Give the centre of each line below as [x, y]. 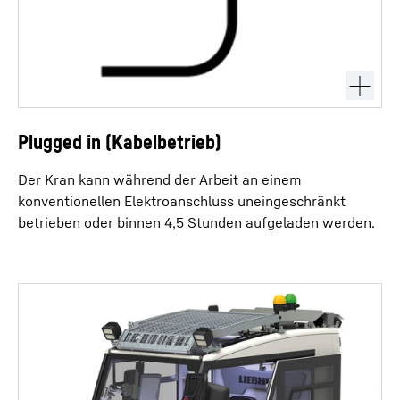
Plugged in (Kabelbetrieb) [120, 142]
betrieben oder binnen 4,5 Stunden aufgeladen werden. [196, 222]
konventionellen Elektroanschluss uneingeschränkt [182, 201]
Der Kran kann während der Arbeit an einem [160, 179]
